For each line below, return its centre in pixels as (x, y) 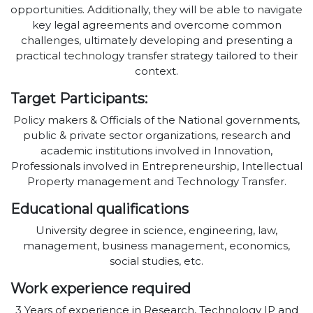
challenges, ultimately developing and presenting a (156, 41)
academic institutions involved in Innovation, (156, 151)
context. (156, 71)
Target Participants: (79, 99)
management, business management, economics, (156, 246)
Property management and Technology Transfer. (156, 182)
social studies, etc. (156, 261)
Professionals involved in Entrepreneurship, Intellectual (156, 166)
